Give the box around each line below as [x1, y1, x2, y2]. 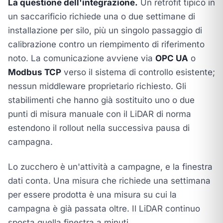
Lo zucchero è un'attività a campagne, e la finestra [8, 162, 213, 172]
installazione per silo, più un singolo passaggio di [8, 25, 202, 35]
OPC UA [155, 53, 188, 63]
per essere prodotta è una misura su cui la [8, 190, 177, 200]
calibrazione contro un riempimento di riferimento [8, 39, 205, 49]
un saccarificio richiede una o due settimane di [8, 11, 195, 21]
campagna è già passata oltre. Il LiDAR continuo [8, 204, 200, 214]
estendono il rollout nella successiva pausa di [8, 123, 190, 133]
